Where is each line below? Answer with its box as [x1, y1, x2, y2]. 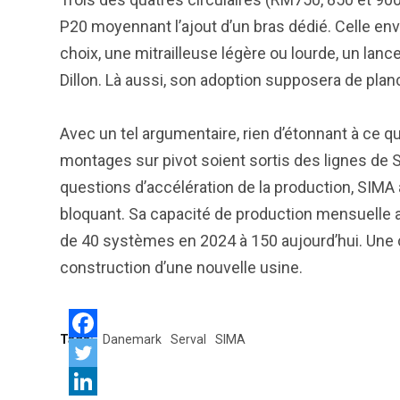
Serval [171, 332, 206, 346]
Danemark [103, 332, 162, 346]
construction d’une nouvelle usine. [60, 258, 303, 277]
